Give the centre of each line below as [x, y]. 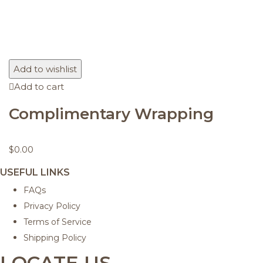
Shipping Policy [55, 238]
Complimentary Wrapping [111, 114]
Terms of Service [58, 222]
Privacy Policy [52, 206]
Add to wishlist [45, 69]
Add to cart [39, 87]
